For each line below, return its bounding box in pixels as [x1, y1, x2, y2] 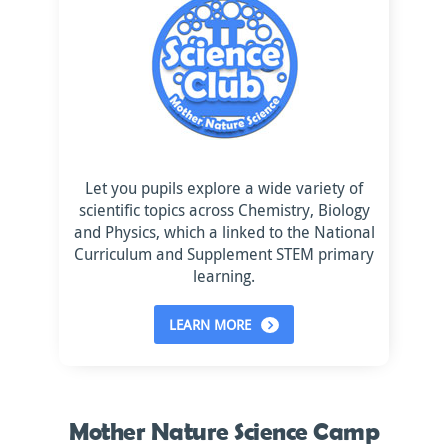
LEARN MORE [169, 315, 251, 334]
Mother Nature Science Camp [69, 416, 379, 445]
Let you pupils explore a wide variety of [85, 177, 363, 199]
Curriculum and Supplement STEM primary [74, 243, 374, 265]
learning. [193, 265, 255, 287]
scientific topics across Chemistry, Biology [78, 199, 370, 221]
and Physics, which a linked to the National [73, 221, 375, 243]
